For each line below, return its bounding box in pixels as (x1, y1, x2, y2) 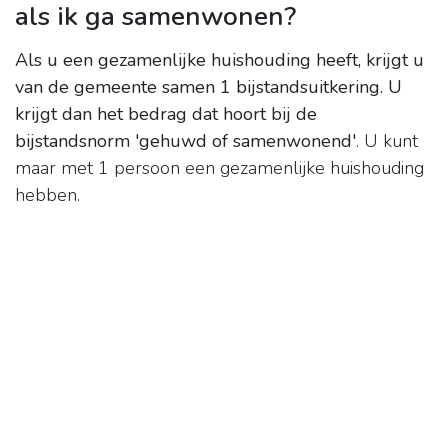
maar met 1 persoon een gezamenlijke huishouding (15, 156, 424, 181)
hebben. (15, 183, 80, 208)
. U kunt (356, 129, 418, 154)
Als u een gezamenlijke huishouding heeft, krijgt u (15, 48, 424, 73)
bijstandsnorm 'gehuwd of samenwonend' (15, 129, 356, 154)
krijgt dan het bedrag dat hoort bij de (15, 102, 317, 127)
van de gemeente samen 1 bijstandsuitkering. (15, 75, 383, 100)
